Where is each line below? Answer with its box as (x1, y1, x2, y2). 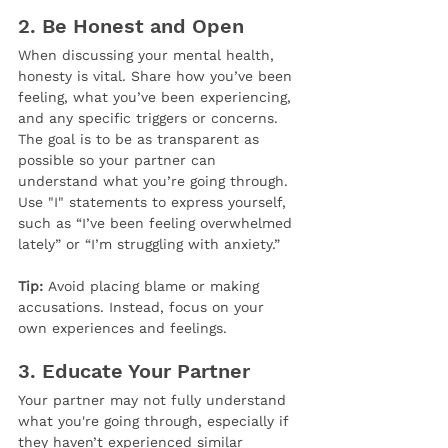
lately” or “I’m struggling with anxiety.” (18, 236, 280, 253)
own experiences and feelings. (18, 320, 227, 337)
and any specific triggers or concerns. (18, 110, 283, 127)
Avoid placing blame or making (43, 278, 264, 295)
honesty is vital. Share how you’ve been (18, 68, 297, 85)
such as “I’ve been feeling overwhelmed (18, 215, 297, 232)
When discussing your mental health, (18, 47, 279, 64)
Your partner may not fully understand (18, 392, 291, 409)
